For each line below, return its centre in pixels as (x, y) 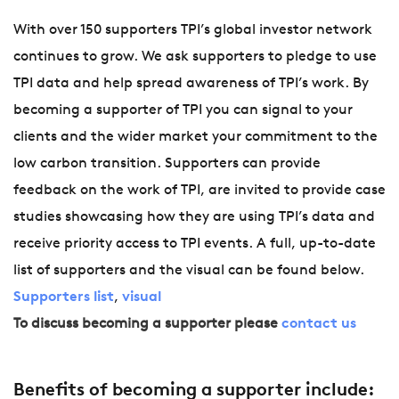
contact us (319, 325)
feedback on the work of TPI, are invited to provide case (199, 191)
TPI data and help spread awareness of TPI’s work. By (191, 84)
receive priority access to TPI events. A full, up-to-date (195, 244)
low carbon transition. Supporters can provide (167, 164)
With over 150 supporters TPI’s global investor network (193, 31)
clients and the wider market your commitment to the (195, 138)
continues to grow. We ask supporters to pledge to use (195, 57)
